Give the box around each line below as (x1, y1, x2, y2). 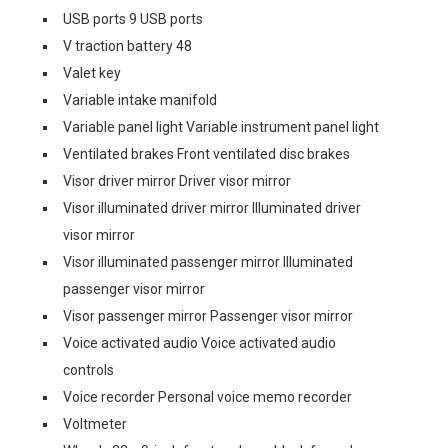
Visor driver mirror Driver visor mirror (63, 172, 291, 189)
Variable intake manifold (63, 91, 217, 108)
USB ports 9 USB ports (63, 10, 203, 27)
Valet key (63, 64, 121, 81)
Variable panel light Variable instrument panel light (63, 118, 379, 135)
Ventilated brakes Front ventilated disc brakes (63, 145, 350, 162)
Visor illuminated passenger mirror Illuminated (63, 253, 353, 270)
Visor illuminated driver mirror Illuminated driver (63, 199, 361, 216)
